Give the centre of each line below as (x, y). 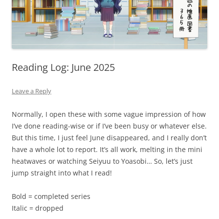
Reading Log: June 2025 (63, 67)
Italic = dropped (38, 208)
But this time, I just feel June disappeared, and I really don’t (109, 138)
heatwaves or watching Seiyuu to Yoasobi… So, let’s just (102, 161)
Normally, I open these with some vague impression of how (109, 114)
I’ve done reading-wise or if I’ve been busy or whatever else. (109, 126)
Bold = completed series (51, 197)
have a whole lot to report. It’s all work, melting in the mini (107, 150)
